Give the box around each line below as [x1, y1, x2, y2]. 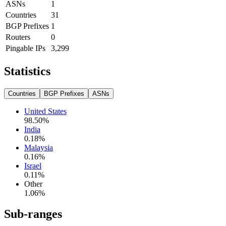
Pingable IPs [6, 43, 45, 52]
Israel [24, 161, 41, 170]
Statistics [4, 64, 50, 78]
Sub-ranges [4, 207, 62, 221]
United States [24, 106, 67, 116]
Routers [6, 32, 30, 41]
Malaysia [24, 143, 53, 152]
